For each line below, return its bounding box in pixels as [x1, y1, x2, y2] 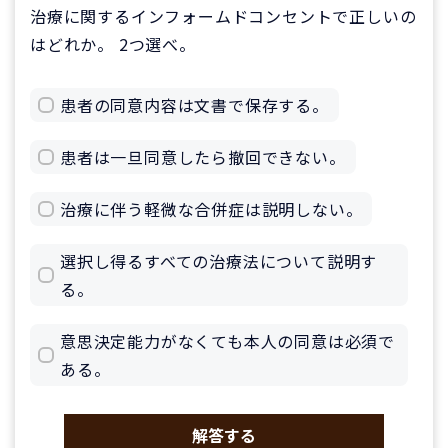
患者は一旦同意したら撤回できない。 [60, 145, 346, 170]
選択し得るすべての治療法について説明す [60, 249, 378, 274]
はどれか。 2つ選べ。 [30, 32, 196, 57]
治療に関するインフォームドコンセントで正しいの [30, 4, 417, 29]
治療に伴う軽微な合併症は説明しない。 [60, 197, 363, 222]
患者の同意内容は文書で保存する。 [60, 93, 329, 118]
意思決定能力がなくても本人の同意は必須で [60, 329, 395, 354]
